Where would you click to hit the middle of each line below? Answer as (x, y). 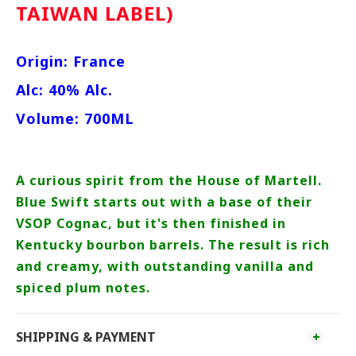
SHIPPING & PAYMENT (86, 337)
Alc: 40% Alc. (64, 90)
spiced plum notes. (83, 288)
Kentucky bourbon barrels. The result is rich (173, 245)
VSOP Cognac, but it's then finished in (151, 223)
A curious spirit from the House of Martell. (169, 180)
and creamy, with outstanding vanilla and (165, 266)
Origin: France (71, 61)
